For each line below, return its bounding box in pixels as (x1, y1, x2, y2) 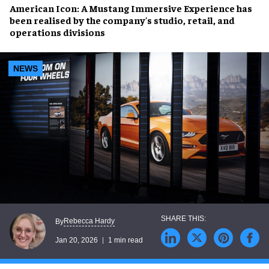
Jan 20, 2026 (55, 236, 98, 245)
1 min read (108, 236, 143, 245)
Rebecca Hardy (64, 217, 115, 226)
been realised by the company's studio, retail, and (10, 14, 235, 26)
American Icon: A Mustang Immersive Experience (10, 2, 237, 14)
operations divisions (10, 26, 105, 38)
